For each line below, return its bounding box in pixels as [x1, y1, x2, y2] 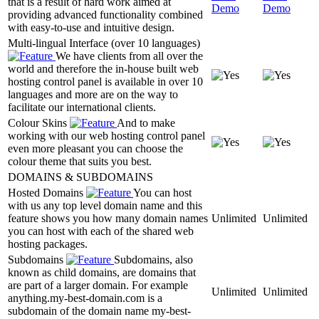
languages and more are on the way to [8, 88, 178, 100]
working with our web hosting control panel [8, 129, 205, 142]
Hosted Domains [8, 186, 86, 199]
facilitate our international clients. [8, 100, 156, 113]
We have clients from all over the [56, 49, 203, 62]
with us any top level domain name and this [8, 199, 202, 211]
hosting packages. [8, 237, 88, 250]
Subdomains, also [114, 253, 193, 266]
